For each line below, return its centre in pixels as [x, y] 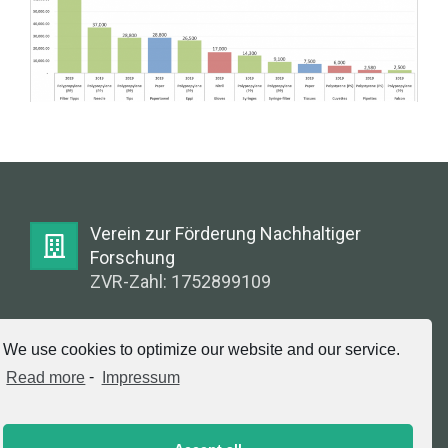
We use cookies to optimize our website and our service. [202, 350]
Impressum [140, 377]
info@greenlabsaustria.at [189, 365]
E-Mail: [116, 341]
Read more [46, 377]
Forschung [132, 257]
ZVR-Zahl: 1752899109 [180, 281]
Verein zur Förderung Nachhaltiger [225, 233]
